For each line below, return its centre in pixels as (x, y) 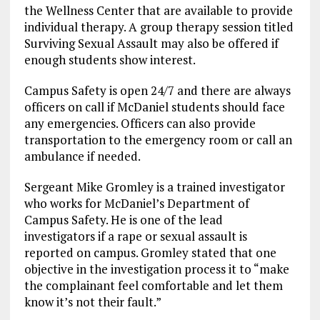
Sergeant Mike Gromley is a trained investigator (154, 187)
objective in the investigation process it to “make (156, 269)
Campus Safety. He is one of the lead (123, 220)
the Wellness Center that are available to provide (158, 11)
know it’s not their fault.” (92, 302)
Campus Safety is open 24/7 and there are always (157, 91)
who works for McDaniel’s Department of (136, 204)
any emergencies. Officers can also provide (140, 124)
